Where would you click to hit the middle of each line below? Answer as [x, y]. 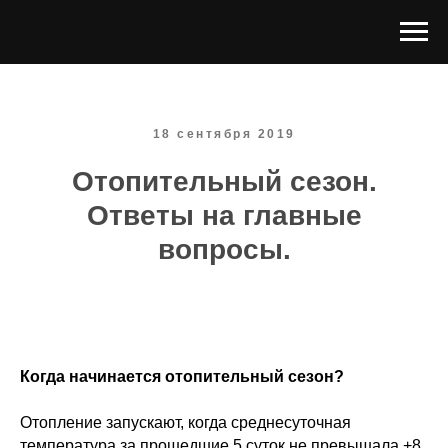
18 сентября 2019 [224, 134]
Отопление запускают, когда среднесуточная [185, 422]
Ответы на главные [224, 215]
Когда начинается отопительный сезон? [182, 376]
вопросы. [224, 249]
